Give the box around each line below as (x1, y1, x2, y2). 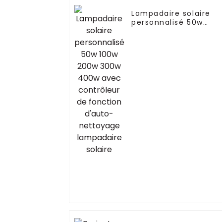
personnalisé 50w (131, 17, 203, 28)
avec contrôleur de (131, 35, 212, 46)
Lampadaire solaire (131, 8, 211, 19)
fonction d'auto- (131, 44, 202, 55)
